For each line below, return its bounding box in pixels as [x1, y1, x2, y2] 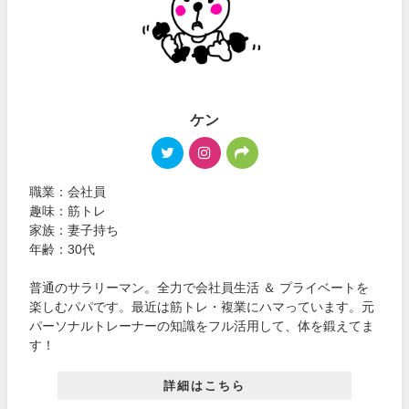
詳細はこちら [163, 379, 246, 392]
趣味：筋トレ [29, 204, 107, 218]
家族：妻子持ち [29, 224, 120, 237]
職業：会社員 [29, 185, 107, 199]
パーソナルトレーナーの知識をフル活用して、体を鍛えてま [29, 320, 375, 333]
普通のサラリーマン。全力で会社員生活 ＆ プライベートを [29, 281, 370, 295]
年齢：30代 [29, 243, 96, 257]
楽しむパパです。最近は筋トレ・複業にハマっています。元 [29, 300, 375, 314]
